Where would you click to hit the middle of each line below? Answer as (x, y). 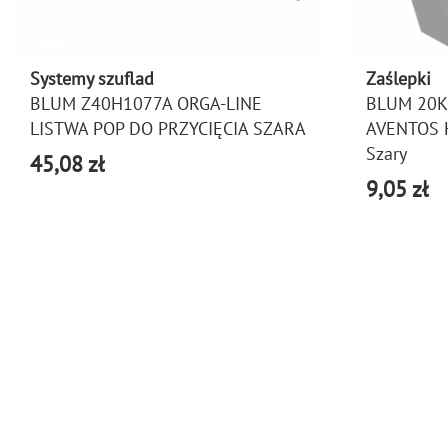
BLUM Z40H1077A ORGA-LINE (146, 103)
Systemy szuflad (92, 78)
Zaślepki (398, 78)
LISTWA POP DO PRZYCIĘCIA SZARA (168, 128)
